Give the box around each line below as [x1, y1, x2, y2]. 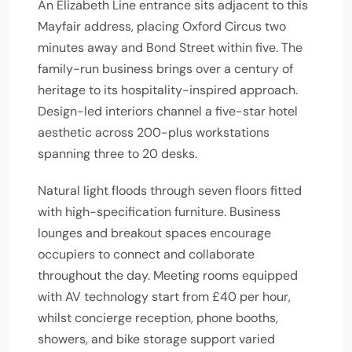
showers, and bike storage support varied [38, 331, 275, 347]
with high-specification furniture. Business [38, 203, 280, 220]
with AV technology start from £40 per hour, [38, 288, 291, 305]
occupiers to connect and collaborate [38, 246, 255, 262]
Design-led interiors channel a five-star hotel [38, 103, 298, 119]
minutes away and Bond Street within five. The [38, 39, 302, 56]
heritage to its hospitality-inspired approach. [38, 82, 298, 98]
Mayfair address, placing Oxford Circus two [38, 18, 286, 35]
